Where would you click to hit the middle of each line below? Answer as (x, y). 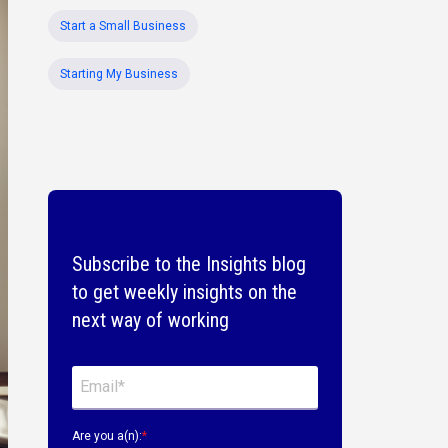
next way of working (150, 320)
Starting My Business (118, 74)
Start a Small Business (122, 26)
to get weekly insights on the (184, 292)
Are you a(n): (106, 436)
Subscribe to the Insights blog (188, 264)
